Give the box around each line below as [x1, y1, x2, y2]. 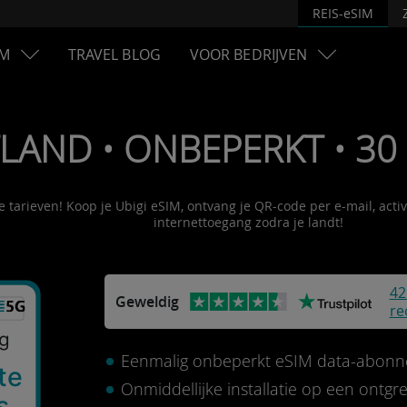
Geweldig [114, 292, 179, 312]
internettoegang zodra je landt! [153, 213, 343, 231]
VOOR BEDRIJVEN [189, 45, 308, 65]
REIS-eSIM [313, 4, 373, 22]
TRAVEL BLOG [67, 45, 161, 65]
